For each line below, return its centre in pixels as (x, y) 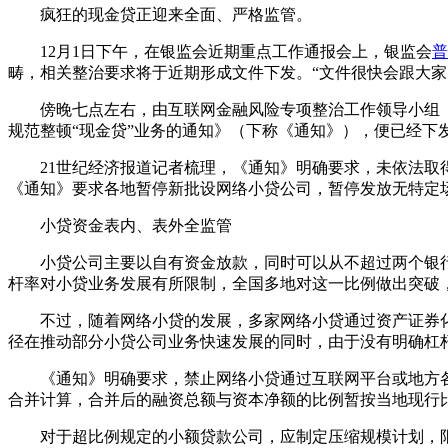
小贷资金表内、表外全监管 (120, 225)
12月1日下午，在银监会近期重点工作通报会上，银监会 (220, 51)
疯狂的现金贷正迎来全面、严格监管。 (160, 14)
